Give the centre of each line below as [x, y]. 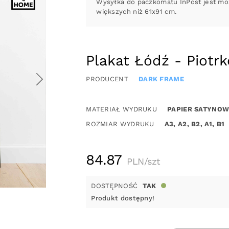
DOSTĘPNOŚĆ [114, 186]
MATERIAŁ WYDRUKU [122, 109]
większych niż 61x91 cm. [136, 11]
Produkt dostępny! [123, 198]
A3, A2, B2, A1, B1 [194, 124]
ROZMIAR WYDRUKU [120, 124]
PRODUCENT [107, 79]
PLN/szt [144, 161]
